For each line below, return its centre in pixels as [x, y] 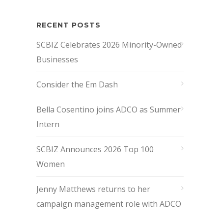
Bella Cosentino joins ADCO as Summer [109, 110]
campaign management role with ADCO [109, 204]
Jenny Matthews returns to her [93, 189]
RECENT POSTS [69, 25]
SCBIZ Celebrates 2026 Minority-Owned [109, 45]
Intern [48, 124]
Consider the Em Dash [77, 84]
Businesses [57, 59]
